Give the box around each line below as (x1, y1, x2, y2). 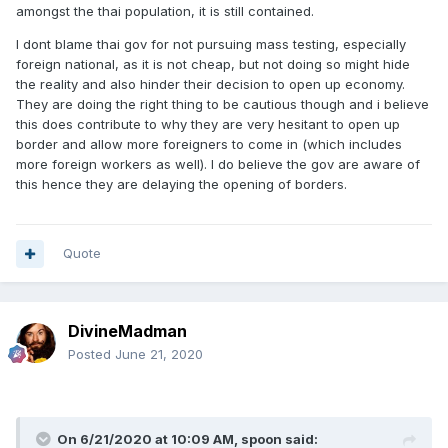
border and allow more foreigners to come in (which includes (16, 136, 402, 152)
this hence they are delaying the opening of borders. (16, 176, 351, 192)
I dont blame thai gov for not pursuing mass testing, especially (16, 36, 406, 52)
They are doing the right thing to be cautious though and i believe (16, 96, 429, 112)
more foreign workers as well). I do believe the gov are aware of (16, 156, 420, 172)
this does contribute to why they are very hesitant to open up (16, 116, 400, 132)
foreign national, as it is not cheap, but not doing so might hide (16, 56, 410, 72)
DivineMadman (68, 321, 187, 341)
